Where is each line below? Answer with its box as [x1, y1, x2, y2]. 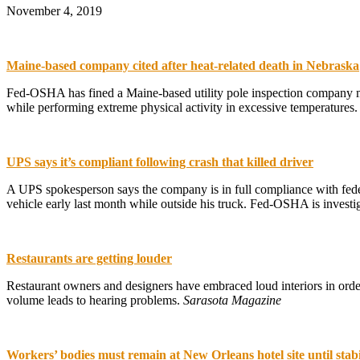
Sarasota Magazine [183, 292, 281, 307]
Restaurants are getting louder [6, 251, 172, 265]
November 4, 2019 [6, 3, 102, 18]
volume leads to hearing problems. [6, 292, 183, 307]
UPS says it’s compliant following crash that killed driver [6, 154, 313, 169]
